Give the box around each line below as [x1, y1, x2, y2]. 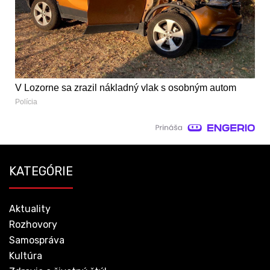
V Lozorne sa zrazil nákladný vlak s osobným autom [15, 83, 236, 93]
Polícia [15, 98, 37, 107]
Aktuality [9, 203, 51, 215]
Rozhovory [9, 219, 57, 231]
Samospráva [9, 234, 64, 246]
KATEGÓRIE [9, 164, 73, 179]
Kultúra [9, 250, 42, 262]
